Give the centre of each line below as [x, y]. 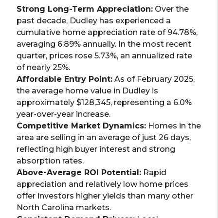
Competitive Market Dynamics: [82, 126]
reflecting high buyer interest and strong [96, 149]
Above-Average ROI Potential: [79, 173]
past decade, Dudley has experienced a [94, 21]
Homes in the [174, 126]
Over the [171, 9]
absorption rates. [50, 161]
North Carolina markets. [64, 208]
